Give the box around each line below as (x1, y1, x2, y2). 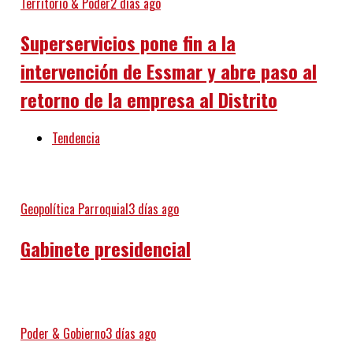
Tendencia (51, 128, 100, 148)
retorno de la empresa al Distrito (20, 84, 277, 113)
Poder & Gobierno (20, 324, 106, 344)
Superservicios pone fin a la (20, 28, 236, 57)
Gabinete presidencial (20, 234, 191, 263)
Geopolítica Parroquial (20, 199, 128, 219)
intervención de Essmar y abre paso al (20, 56, 317, 85)
